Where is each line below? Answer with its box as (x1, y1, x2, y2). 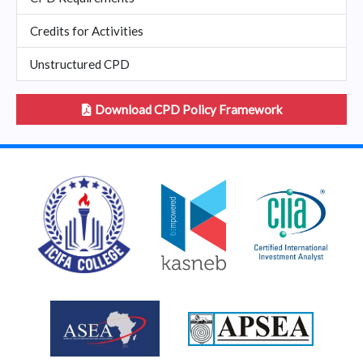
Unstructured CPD (30, 57, 130, 72)
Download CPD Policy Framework (95, 102, 283, 117)
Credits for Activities (30, 23, 143, 39)
